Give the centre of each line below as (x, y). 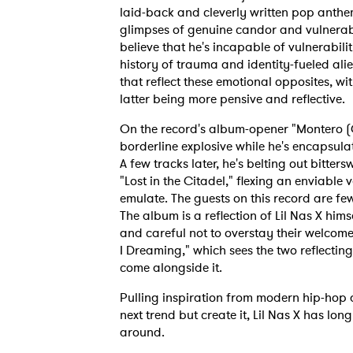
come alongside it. (171, 268)
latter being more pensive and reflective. (236, 99)
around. (145, 332)
